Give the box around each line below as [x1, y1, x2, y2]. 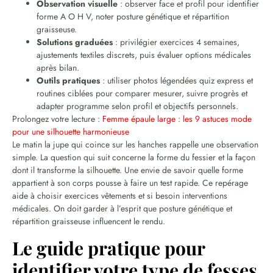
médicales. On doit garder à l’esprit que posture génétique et [12, 202, 232, 215]
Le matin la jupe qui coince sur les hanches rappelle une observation [12, 138, 258, 151]
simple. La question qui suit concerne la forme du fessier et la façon [12, 151, 255, 164]
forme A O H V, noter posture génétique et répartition [37, 10, 229, 23]
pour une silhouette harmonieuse [12, 126, 129, 138]
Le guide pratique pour [12, 236, 205, 261]
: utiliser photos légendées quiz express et [100, 74, 253, 87]
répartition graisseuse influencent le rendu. [12, 215, 165, 228]
